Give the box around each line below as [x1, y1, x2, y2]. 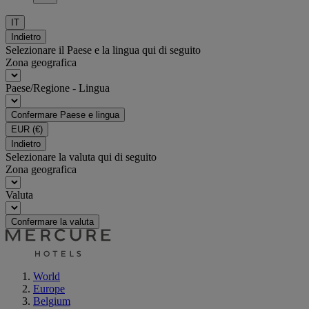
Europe [33, 283, 65, 295]
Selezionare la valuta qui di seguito [6, 151, 157, 163]
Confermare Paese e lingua [11, 110, 119, 120]
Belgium [33, 295, 70, 307]
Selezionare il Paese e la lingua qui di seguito [6, 44, 201, 56]
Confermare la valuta [11, 217, 94, 227]
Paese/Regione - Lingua [6, 82, 110, 94]
